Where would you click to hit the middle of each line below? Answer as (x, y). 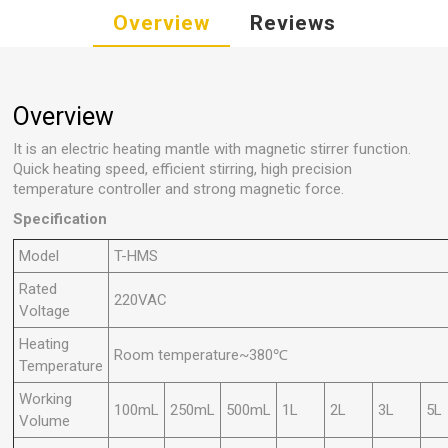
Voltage (45, 311)
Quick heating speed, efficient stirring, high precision (183, 169)
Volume (45, 421)
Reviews (292, 23)
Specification (60, 219)
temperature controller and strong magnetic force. (179, 189)
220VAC (141, 300)
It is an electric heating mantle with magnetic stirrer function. (212, 149)
